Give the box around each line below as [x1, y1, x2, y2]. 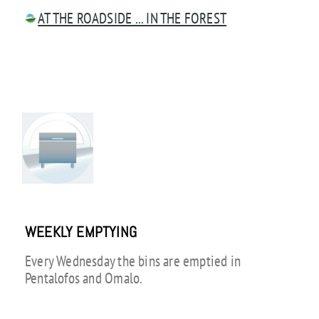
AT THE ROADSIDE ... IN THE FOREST [38, 8, 227, 28]
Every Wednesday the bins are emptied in [24, 251, 241, 271]
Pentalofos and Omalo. [24, 268, 143, 288]
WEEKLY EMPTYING [24, 223, 137, 242]
